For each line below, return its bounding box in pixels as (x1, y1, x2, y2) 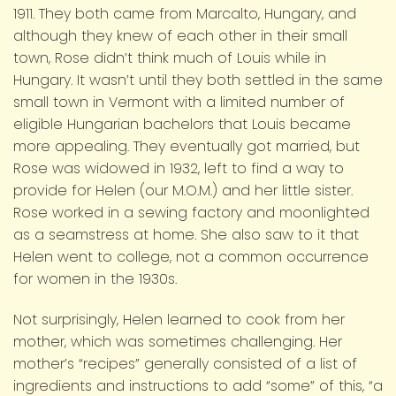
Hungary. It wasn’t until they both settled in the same (13, 70, 383, 91)
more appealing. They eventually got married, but (13, 136, 360, 157)
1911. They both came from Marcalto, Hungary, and (13, 4, 356, 25)
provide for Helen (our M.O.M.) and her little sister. (13, 180, 353, 202)
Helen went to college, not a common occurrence (13, 247, 369, 268)
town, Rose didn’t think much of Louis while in (13, 48, 326, 69)
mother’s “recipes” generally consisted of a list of (13, 354, 357, 375)
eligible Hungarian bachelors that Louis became (13, 114, 351, 135)
